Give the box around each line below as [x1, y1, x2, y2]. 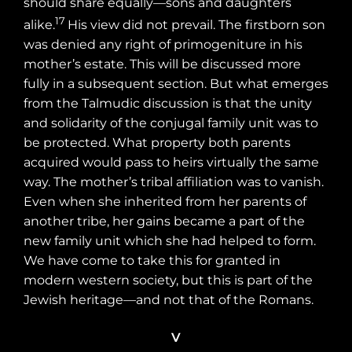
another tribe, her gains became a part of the [24, 214, 305, 229]
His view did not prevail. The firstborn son [68, 17, 325, 33]
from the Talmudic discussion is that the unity [24, 96, 312, 112]
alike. [24, 17, 55, 33]
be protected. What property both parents [24, 135, 291, 151]
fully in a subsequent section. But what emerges [24, 76, 328, 92]
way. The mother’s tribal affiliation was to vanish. [24, 174, 324, 190]
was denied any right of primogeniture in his [24, 37, 302, 53]
